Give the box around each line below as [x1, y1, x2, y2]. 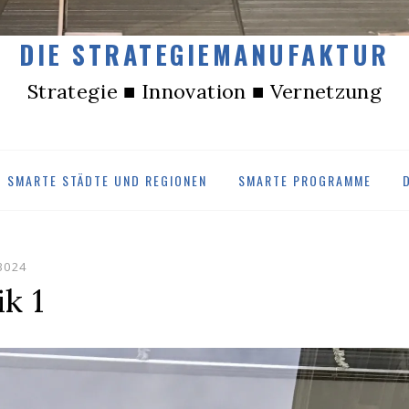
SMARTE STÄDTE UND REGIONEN [6, 171, 207, 191]
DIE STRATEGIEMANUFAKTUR [19, 36, 390, 74]
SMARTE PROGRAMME [238, 171, 372, 191]
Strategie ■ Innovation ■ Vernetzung [27, 79, 382, 105]
